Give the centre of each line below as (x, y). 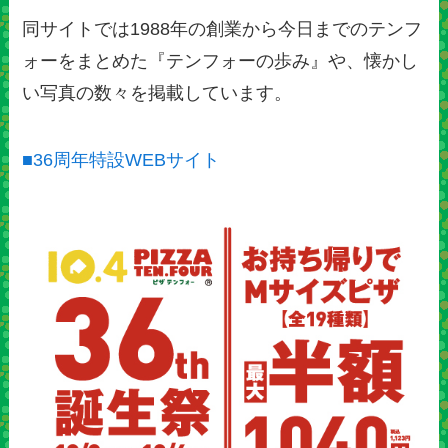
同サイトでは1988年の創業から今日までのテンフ (222, 28)
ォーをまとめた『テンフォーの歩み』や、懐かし (220, 60)
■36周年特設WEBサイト (121, 160)
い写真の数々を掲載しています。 (157, 92)
